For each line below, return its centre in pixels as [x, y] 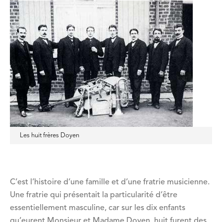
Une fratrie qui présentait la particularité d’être [94, 195]
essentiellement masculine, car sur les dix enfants [98, 208]
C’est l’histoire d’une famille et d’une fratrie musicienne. [110, 183]
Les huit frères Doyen [50, 135]
